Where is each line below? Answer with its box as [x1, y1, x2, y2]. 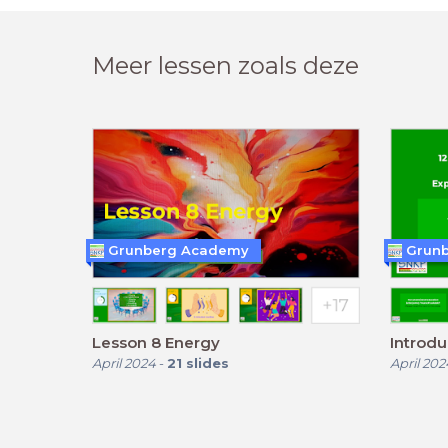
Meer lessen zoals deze [92, 51, 359, 81]
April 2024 [92, 354, 156, 371]
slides [186, 354, 229, 371]
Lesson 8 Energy [92, 332, 220, 352]
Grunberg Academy [108, 242, 249, 259]
